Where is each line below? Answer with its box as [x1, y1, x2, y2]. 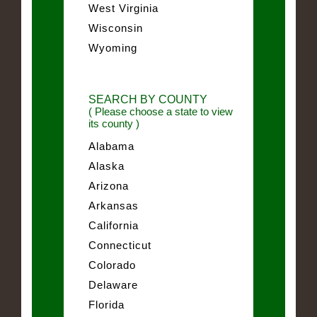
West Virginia [88, 1, 158, 14]
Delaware [88, 278, 138, 291]
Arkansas [88, 199, 139, 212]
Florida [88, 298, 125, 311]
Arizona [88, 179, 129, 192]
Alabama [88, 139, 134, 152]
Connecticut [88, 238, 151, 251]
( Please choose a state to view [88, 105, 233, 117]
